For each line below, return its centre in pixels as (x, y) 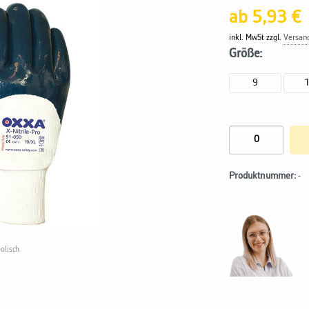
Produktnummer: (263, 176)
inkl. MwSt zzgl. (257, 38)
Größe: (246, 53)
